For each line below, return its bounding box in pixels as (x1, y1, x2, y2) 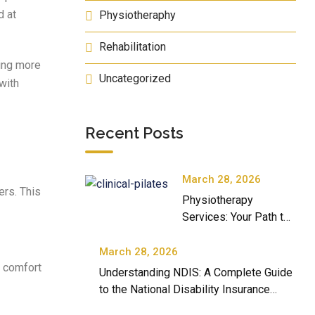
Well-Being (182, 244, 236, 257)
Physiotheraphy (99, 8, 176, 22)
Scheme (99, 300, 139, 313)
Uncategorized (99, 72, 171, 85)
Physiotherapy (182, 193, 253, 207)
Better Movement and (182, 227, 288, 240)
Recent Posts (85, 124, 184, 142)
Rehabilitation (99, 40, 166, 53)
